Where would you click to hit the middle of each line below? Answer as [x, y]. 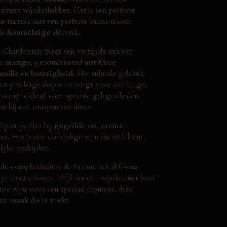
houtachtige [29, 32]
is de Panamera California [96, 166]
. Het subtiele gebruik [108, 73]
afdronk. [65, 32]
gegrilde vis [75, 125]
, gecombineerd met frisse [73, 62]
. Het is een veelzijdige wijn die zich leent [75, 137]
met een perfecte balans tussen [81, 21]
